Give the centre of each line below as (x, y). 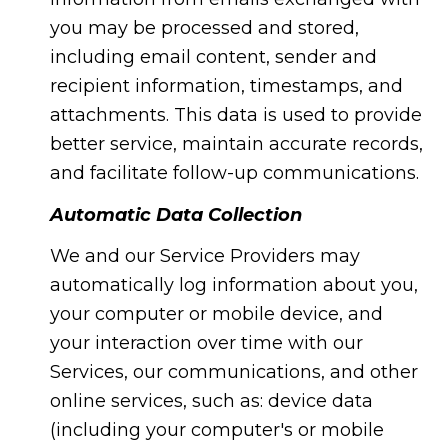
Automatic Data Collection (175, 214)
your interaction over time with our (206, 343)
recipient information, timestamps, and (226, 86)
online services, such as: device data (211, 401)
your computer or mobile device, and (216, 314)
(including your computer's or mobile (216, 430)
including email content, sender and (213, 57)
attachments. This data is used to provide (235, 115)
